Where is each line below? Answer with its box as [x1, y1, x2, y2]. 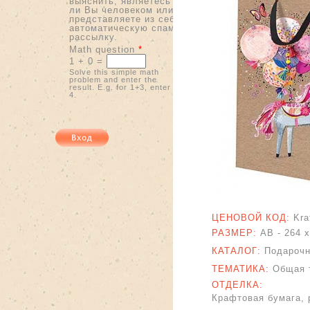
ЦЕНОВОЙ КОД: [212, 212, 293, 223]
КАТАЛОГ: [212, 246, 264, 256]
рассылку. [69, 31, 118, 42]
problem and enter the [69, 75, 157, 84]
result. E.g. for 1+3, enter [69, 82, 171, 91]
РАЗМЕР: [212, 228, 260, 238]
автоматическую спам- [69, 22, 179, 33]
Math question [69, 44, 138, 55]
